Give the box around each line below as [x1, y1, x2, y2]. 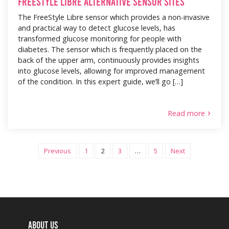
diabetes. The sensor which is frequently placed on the [18, 44, 202, 54]
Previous [44, 146, 71, 156]
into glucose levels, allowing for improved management [18, 65, 205, 76]
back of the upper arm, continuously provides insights [18, 55, 199, 65]
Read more [168, 108, 205, 119]
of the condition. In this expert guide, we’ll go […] [18, 76, 183, 86]
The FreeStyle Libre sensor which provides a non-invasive [18, 12, 210, 22]
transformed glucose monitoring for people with [18, 33, 181, 43]
